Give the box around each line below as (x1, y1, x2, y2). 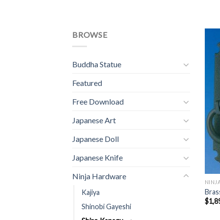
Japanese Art (72, 115, 116, 125)
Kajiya (82, 188, 100, 197)
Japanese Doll (72, 134, 119, 144)
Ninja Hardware (72, 171, 126, 181)
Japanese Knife (72, 153, 123, 163)
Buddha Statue (72, 59, 121, 69)
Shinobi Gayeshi (82, 202, 131, 211)
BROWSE (72, 29, 108, 39)
